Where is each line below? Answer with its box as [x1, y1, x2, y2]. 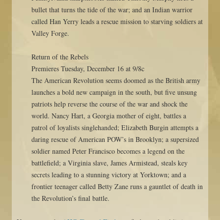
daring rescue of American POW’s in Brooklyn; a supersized [31, 134, 199, 144]
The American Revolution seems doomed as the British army [31, 75, 200, 85]
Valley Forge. [31, 28, 69, 38]
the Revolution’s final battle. [31, 193, 110, 203]
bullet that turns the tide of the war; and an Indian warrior [31, 4, 192, 14]
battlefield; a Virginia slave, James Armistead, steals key [31, 158, 188, 167]
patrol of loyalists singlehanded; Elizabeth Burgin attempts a [31, 122, 198, 132]
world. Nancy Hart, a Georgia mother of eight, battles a [31, 110, 186, 120]
